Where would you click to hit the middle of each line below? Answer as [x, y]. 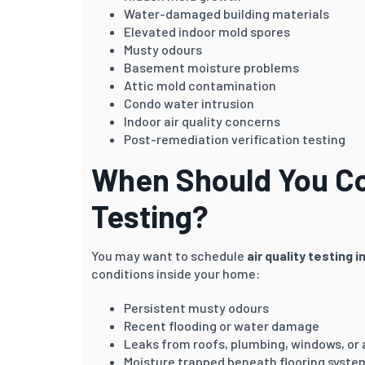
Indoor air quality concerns [202, 121]
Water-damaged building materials [226, 13]
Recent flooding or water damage [222, 325]
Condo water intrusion [189, 103]
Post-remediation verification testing [235, 139]
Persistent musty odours [196, 307]
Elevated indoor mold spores [207, 31]
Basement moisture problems [211, 67]
